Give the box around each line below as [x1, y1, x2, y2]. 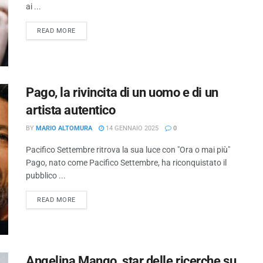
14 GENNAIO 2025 [104, 124, 159, 132]
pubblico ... [26, 170, 66, 180]
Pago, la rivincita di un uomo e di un [26, 85, 218, 100]
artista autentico [26, 102, 116, 117]
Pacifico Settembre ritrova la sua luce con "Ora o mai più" [26, 144, 230, 154]
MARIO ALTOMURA [36, 124, 92, 132]
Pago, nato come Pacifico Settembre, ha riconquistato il [26, 157, 227, 167]
